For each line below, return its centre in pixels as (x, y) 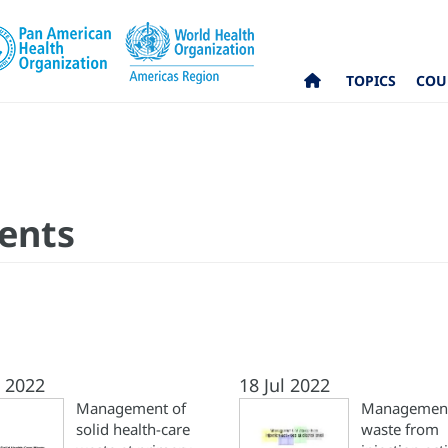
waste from (400, 429)
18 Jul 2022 (284, 385)
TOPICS (371, 81)
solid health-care (133, 429)
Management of (131, 408)
